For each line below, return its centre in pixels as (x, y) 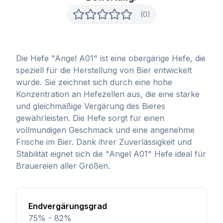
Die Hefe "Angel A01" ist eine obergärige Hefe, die (111, 58)
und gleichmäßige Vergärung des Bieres (91, 106)
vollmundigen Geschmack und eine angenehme (105, 130)
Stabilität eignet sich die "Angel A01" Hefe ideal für (111, 154)
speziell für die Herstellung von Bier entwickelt (104, 70)
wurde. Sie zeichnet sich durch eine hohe (94, 82)
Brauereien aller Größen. (63, 166)
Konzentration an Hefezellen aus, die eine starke (108, 94)
